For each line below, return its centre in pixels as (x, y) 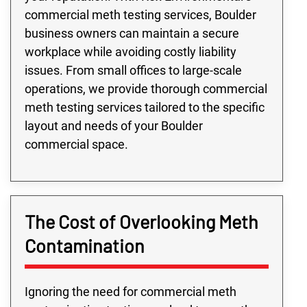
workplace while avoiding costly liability (131, 51)
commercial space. (76, 144)
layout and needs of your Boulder (114, 125)
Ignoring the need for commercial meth (131, 291)
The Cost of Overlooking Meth (142, 221)
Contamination (85, 245)
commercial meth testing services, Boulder (140, 14)
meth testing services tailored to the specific (145, 107)
